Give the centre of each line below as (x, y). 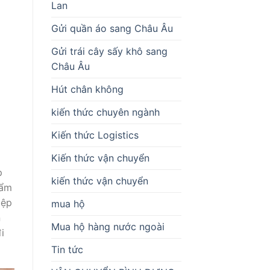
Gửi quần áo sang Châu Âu (112, 28)
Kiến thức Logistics (95, 135)
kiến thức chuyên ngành (105, 112)
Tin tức (67, 249)
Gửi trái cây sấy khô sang (109, 51)
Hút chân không (87, 89)
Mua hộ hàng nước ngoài (108, 226)
